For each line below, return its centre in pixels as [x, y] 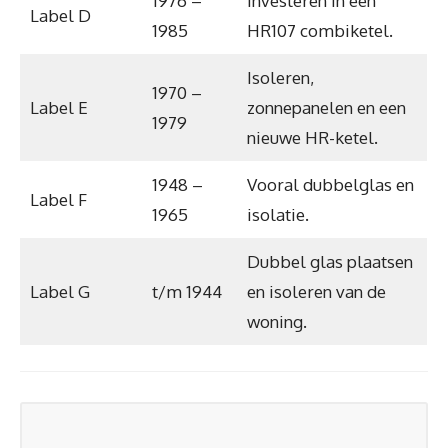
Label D [60, 15]
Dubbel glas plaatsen [329, 261]
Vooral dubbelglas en [330, 184]
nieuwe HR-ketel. [312, 137]
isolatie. [277, 214]
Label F [58, 199]
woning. [276, 321]
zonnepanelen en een [326, 107]
